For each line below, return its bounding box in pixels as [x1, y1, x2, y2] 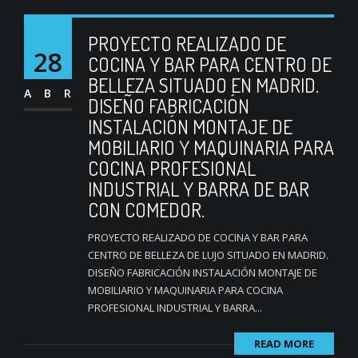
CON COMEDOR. [88, 197, 205, 222]
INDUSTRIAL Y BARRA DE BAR [88, 177, 309, 201]
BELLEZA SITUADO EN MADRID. [88, 73, 319, 97]
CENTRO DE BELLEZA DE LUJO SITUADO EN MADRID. [88, 248, 328, 262]
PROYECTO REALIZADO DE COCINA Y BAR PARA [88, 230, 308, 245]
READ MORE [254, 336, 314, 351]
